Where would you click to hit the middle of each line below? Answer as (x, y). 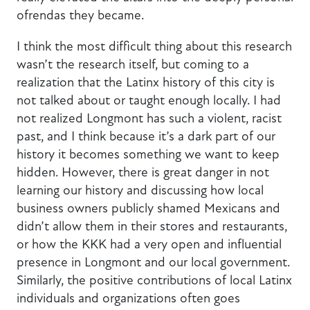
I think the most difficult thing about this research (154, 46)
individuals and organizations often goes (128, 298)
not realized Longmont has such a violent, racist (149, 118)
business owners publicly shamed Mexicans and (148, 208)
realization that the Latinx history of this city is (146, 82)
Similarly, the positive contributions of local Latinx (154, 280)
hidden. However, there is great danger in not (143, 172)
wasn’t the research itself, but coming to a (133, 64)
